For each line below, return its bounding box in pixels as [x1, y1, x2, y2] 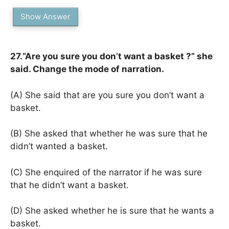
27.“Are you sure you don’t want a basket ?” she [10, 51, 213, 61]
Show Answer [20, 12, 71, 21]
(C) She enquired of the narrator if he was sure [10, 167, 202, 177]
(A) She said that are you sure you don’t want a [10, 89, 204, 100]
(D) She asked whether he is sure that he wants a [10, 205, 214, 216]
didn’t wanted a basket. [10, 141, 108, 151]
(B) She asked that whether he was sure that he [10, 128, 208, 139]
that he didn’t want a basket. [10, 179, 129, 190]
